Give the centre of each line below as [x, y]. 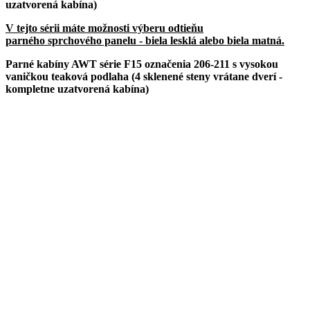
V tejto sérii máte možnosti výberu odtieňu [104, 28]
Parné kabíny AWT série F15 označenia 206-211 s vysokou [142, 64]
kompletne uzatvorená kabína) [79, 89]
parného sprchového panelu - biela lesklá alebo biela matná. [145, 41]
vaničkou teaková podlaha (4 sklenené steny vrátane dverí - [144, 77]
